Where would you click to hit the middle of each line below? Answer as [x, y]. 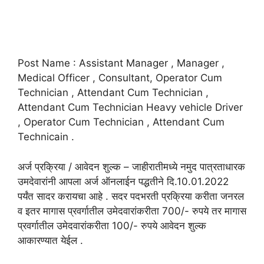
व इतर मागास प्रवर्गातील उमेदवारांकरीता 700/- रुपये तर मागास [132, 211]
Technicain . [46, 137]
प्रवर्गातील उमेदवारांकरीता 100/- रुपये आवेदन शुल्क [112, 225]
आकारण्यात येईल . [50, 240]
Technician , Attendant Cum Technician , [113, 93]
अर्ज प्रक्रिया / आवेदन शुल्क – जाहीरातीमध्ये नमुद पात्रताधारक [131, 166]
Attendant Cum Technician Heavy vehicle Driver [130, 108]
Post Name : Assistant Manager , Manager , [121, 63]
